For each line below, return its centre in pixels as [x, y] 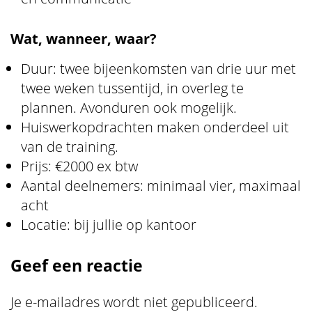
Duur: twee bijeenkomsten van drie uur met [158, 68]
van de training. [70, 146]
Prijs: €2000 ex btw [79, 166]
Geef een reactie [77, 265]
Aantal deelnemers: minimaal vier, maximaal [161, 185]
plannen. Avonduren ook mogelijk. [129, 107]
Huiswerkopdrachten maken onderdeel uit [155, 127]
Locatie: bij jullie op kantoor [109, 224]
